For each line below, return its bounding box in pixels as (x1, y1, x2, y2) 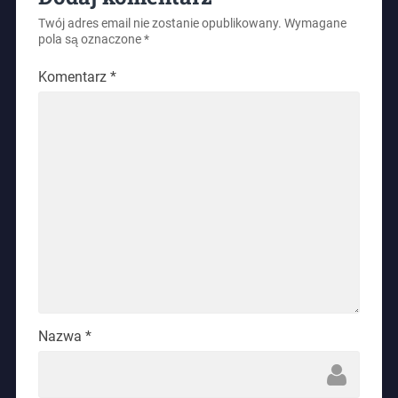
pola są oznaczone (37, 32, 144, 48)
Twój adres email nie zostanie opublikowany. (37, 16, 282, 32)
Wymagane (283, 16, 346, 32)
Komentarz (37, 68, 110, 86)
